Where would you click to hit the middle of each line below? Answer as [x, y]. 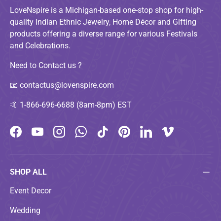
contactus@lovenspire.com [67, 85]
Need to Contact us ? [46, 65]
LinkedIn [160, 137]
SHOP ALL [28, 172]
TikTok [114, 137]
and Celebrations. [40, 45]
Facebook [32, 137]
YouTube [52, 137]
